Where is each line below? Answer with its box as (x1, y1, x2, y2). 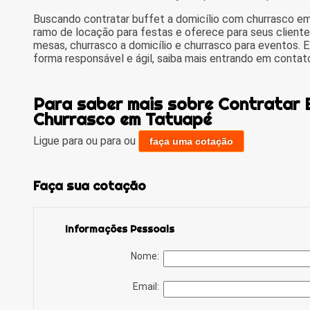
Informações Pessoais (64, 222, 174, 235)
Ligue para (33, 134, 86, 148)
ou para (85, 134, 124, 148)
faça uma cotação (149, 136, 233, 147)
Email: (132, 280, 163, 292)
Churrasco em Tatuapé (33, 109, 212, 130)
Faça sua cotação (33, 177, 146, 194)
